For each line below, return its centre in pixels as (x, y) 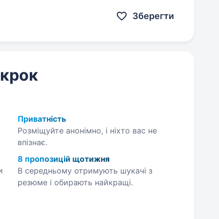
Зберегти (153, 16)
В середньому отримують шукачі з (85, 171)
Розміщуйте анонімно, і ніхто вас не (87, 131)
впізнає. (32, 142)
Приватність (42, 119)
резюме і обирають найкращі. (75, 182)
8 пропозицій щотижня (63, 159)
